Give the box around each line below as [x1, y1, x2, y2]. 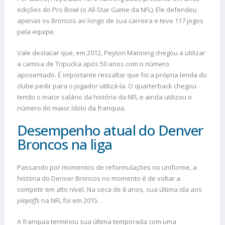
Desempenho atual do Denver [17, 121, 203, 140]
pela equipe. [17, 27, 55, 37]
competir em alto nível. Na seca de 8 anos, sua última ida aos [17, 185, 202, 194]
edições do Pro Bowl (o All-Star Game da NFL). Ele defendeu [17, 5, 197, 15]
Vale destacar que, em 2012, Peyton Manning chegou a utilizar [17, 48, 205, 57]
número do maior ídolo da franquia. [17, 103, 127, 113]
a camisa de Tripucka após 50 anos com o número [17, 59, 169, 68]
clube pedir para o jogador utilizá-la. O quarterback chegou [17, 81, 196, 90]
